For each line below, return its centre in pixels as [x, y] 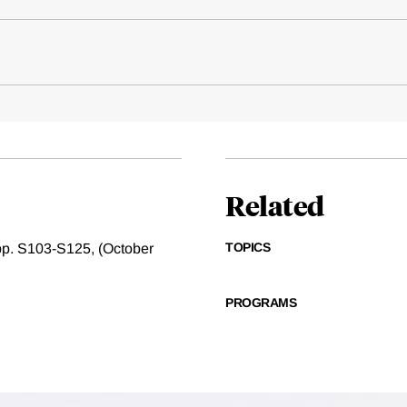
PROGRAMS [261, 303]
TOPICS [248, 248]
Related [275, 205]
